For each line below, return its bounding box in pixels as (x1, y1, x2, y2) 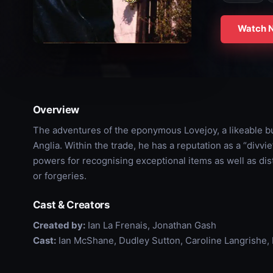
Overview (32, 103, 80, 116)
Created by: (32, 219, 85, 231)
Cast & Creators (32, 198, 110, 211)
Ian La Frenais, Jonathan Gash (85, 219, 216, 231)
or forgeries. (32, 169, 87, 182)
